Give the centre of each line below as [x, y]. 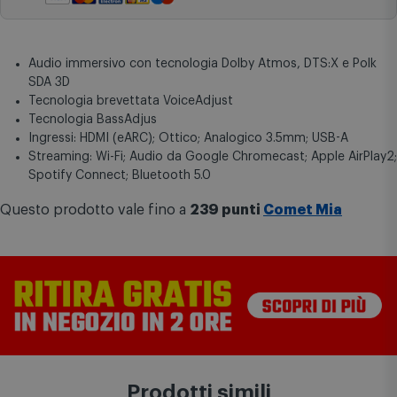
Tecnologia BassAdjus [93, 147]
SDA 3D [49, 109]
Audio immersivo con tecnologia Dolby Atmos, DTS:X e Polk [202, 91]
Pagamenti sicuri [94, 8]
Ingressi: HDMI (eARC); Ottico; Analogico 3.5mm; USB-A [190, 165]
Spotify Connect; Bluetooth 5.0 [120, 202]
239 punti [226, 237]
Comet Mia [303, 237]
